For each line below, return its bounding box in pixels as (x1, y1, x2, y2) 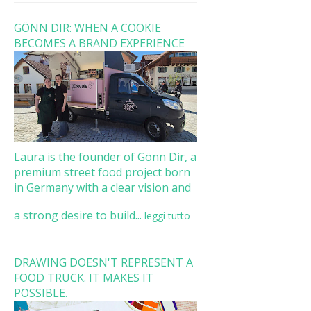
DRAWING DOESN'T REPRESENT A (13, 254, 193, 270)
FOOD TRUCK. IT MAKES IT (13, 269, 153, 285)
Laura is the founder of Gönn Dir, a (13, 149, 196, 165)
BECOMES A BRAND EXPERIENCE (13, 35, 185, 51)
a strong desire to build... (13, 207, 142, 223)
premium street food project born (13, 164, 190, 180)
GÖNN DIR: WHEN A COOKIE (13, 19, 161, 35)
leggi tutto (144, 208, 190, 222)
